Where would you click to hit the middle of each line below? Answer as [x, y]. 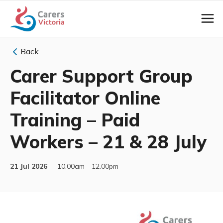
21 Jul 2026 [29, 166]
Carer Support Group [101, 76]
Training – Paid [75, 119]
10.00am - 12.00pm [87, 166]
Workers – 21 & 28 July [108, 141]
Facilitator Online [85, 98]
